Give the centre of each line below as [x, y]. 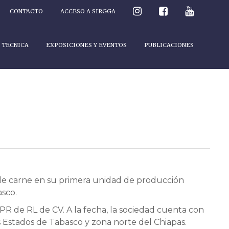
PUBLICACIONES [169, 45]
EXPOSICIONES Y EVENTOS [86, 45]
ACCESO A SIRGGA [88, 11]
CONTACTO [26, 11]
